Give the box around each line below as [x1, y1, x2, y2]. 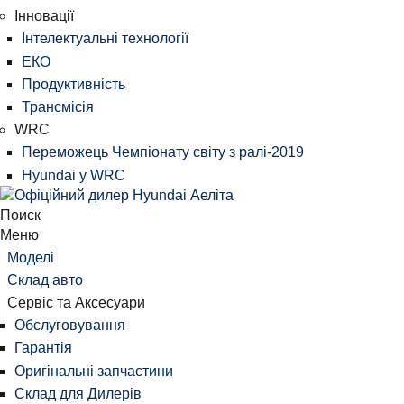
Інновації [14, 8, 74, 24]
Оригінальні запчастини [14, 363, 173, 379]
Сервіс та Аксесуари [7, 295, 145, 311]
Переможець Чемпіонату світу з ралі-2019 [22, 144, 304, 161]
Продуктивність [22, 76, 125, 92]
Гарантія [14, 340, 72, 356]
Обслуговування [14, 317, 125, 334]
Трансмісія [22, 98, 94, 115]
